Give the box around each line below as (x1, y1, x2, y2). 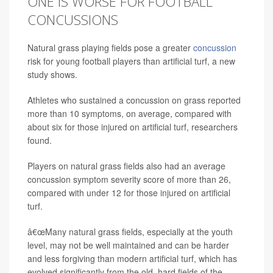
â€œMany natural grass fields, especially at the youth (27, 225, 233, 238)
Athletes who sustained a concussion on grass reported (27, 94, 241, 107)
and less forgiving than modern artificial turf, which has (27, 252, 237, 265)
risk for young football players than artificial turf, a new (27, 55, 235, 68)
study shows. (27, 68, 77, 81)
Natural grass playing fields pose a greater (27, 41, 193, 54)
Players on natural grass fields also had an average (27, 160, 225, 172)
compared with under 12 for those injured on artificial (27, 186, 230, 199)
